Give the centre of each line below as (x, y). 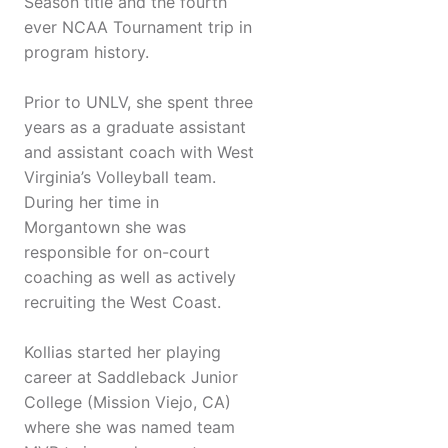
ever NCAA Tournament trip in (138, 27)
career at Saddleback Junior (131, 377)
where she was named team (129, 427)
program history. (86, 52)
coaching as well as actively (130, 277)
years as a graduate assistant (135, 127)
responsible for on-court (117, 252)
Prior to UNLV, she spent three (138, 102)
